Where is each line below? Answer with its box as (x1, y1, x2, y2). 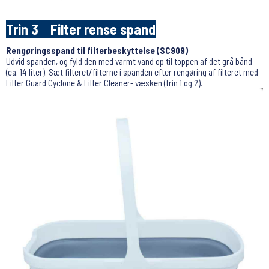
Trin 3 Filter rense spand (6, 20, 156, 38)
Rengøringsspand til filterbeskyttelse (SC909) (6, 45, 188, 56)
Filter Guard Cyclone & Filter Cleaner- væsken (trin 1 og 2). (6, 77, 202, 89)
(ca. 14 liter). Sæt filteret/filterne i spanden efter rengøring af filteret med (6, 67, 258, 78)
